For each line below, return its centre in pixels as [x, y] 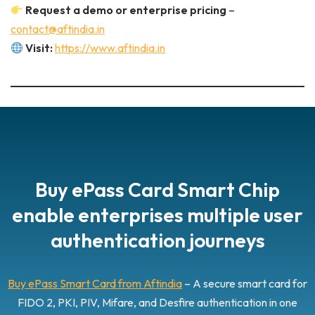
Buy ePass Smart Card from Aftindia [95, 284]
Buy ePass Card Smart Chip [157, 190]
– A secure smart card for [245, 284]
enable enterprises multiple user [157, 215]
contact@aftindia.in [58, 29]
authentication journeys [157, 240]
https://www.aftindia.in [110, 48]
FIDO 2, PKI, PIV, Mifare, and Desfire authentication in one [157, 303]
